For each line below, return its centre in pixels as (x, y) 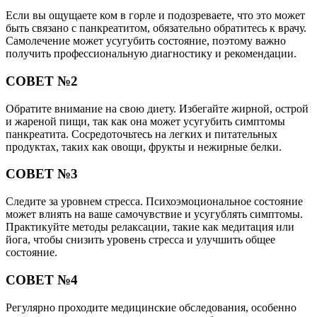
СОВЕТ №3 (42, 174)
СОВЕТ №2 (42, 81)
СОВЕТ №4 (42, 279)
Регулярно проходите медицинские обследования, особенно (151, 307)
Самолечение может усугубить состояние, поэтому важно (146, 41)
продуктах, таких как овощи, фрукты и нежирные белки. (144, 146)
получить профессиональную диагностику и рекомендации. (151, 54)
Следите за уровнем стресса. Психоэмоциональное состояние (154, 202)
